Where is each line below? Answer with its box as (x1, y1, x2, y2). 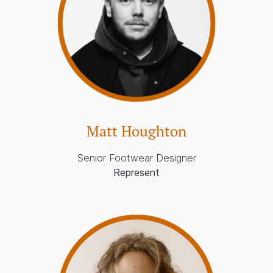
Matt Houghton (87, 122, 186, 141)
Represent (113, 166, 160, 179)
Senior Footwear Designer (77, 152, 196, 165)
